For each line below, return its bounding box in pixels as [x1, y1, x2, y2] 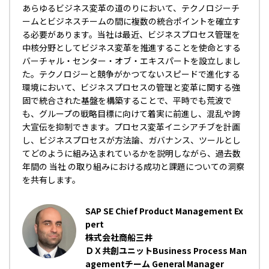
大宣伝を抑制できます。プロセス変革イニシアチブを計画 [22, 121, 240, 133]
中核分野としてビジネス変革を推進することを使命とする [22, 41, 241, 53]
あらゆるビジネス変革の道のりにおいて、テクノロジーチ [22, 2, 240, 14]
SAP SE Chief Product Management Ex [85, 205, 243, 217]
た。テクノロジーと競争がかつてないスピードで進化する [22, 68, 240, 80]
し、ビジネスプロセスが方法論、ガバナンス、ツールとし [22, 134, 241, 146]
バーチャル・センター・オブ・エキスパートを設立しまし [22, 55, 241, 67]
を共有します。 [22, 174, 80, 186]
